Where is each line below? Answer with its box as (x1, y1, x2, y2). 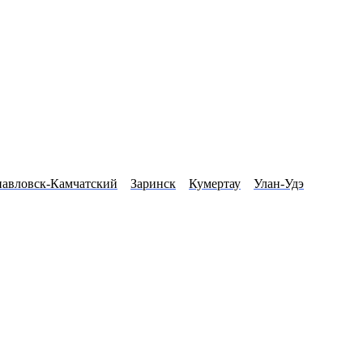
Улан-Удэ (254, 177, 304, 191)
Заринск (130, 177, 176, 191)
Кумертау (189, 177, 241, 191)
